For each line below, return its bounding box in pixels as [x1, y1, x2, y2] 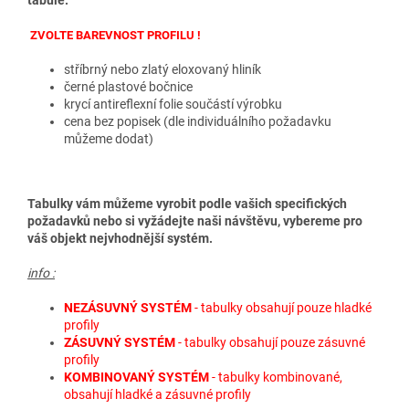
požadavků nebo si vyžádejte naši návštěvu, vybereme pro [27, 214, 362, 229]
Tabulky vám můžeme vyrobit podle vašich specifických [27, 196, 347, 212]
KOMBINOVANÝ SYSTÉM [64, 370, 212, 385]
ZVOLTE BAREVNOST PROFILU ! [27, 28, 201, 43]
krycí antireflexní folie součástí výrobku [64, 97, 282, 112]
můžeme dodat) [64, 131, 153, 147]
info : [27, 266, 55, 281]
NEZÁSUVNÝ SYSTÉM [64, 300, 194, 316]
